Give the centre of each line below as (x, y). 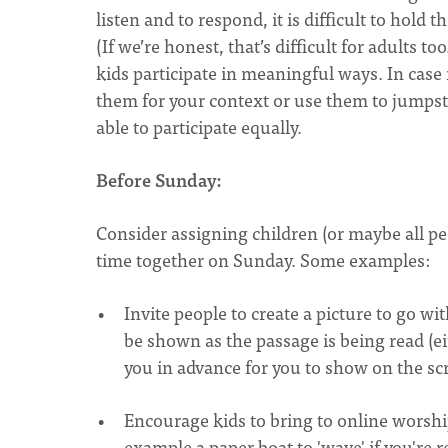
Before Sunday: (161, 179)
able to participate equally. (201, 126)
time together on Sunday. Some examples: (263, 259)
